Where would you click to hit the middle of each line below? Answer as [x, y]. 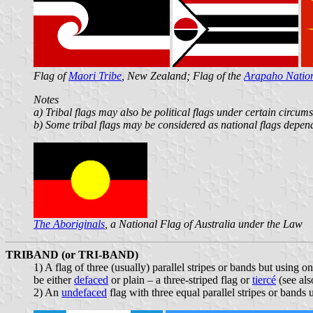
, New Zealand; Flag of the [183, 75]
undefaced [84, 292]
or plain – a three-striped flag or [180, 279]
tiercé [264, 279]
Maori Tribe [95, 75]
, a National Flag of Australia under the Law [204, 224]
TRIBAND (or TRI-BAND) [72, 254]
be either [54, 279]
